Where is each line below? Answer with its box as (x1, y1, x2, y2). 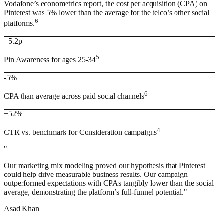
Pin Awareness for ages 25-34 (4, 55, 96, 64)
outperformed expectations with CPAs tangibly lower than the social (4, 179, 214, 188)
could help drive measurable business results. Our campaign (4, 170, 188, 179)
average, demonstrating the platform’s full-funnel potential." (4, 188, 187, 197)
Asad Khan (4, 204, 39, 213)
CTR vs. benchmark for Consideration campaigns (4, 128, 157, 137)
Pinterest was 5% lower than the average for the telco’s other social (4, 8, 209, 17)
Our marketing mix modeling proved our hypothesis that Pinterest (4, 161, 205, 170)
